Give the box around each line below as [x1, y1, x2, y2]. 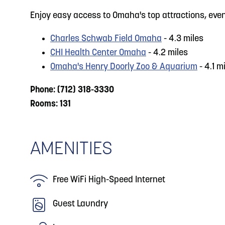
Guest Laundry [53, 199, 108, 209]
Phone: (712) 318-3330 [30, 85, 114, 95]
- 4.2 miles [146, 48, 188, 58]
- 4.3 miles [162, 34, 203, 44]
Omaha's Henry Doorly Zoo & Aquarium [50, 62, 197, 72]
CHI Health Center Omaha [50, 48, 146, 58]
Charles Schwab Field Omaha [50, 34, 162, 44]
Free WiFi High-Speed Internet [53, 175, 165, 185]
